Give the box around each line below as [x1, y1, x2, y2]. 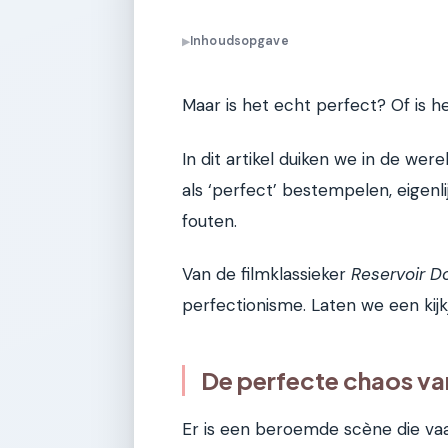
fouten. [182, 209, 237, 232]
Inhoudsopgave [190, 33, 289, 50]
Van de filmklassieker [182, 262, 351, 285]
